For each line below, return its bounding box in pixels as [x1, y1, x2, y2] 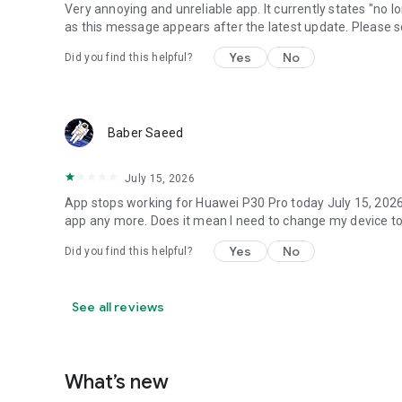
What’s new [65, 370, 169, 394]
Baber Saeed [108, 126, 184, 140]
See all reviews [72, 299, 165, 315]
